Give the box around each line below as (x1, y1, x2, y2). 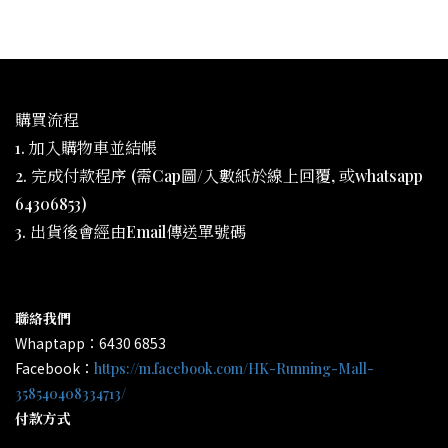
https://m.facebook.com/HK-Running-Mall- (94, 359, 374, 378)
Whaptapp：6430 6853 (15, 333, 166, 353)
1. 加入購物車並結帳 (15, 137, 157, 158)
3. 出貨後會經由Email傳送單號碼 (15, 221, 246, 242)
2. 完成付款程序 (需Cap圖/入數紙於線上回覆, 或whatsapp (15, 165, 423, 186)
